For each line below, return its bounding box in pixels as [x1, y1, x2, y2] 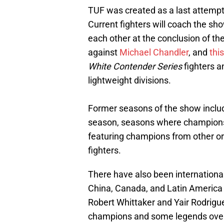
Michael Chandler [119, 47, 188, 58]
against [88, 47, 119, 58]
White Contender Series [88, 61, 182, 72]
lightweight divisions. [88, 75, 171, 86]
